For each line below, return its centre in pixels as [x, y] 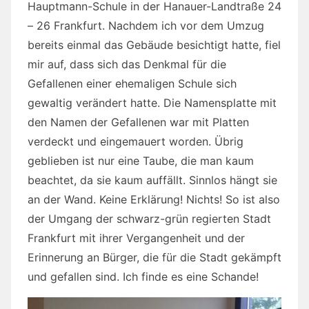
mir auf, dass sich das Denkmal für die [127, 64]
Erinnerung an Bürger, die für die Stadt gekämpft [154, 258]
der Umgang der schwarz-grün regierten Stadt [149, 219]
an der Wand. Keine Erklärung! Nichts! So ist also [154, 200]
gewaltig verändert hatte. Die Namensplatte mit [152, 103]
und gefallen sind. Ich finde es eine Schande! [143, 277]
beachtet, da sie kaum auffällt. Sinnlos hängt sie [152, 180]
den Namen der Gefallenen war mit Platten [138, 122]
